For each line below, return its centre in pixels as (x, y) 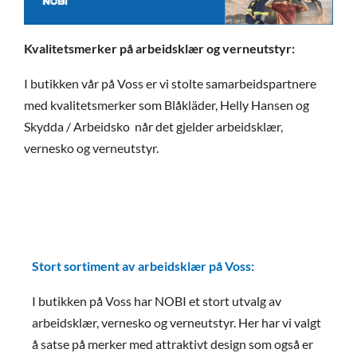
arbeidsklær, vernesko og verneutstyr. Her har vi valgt (177, 323)
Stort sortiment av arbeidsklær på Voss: (143, 266)
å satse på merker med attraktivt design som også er (173, 344)
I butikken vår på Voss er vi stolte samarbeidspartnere (170, 83)
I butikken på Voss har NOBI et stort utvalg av (157, 301)
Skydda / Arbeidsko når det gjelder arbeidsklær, (153, 126)
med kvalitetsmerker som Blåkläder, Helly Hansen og (167, 104)
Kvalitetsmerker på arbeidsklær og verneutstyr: (159, 48)
